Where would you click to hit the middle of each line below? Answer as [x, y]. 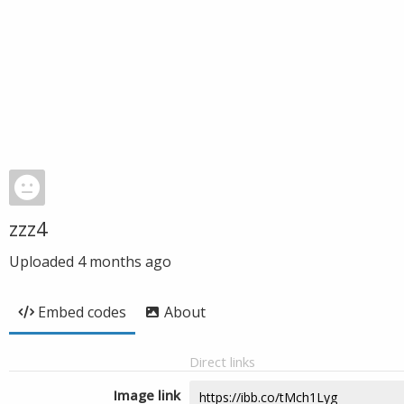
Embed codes [82, 312]
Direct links [222, 362]
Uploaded [43, 262]
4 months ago [124, 262]
